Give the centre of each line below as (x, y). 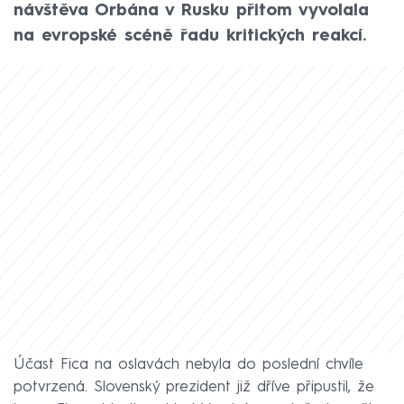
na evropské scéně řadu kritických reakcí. (190, 36)
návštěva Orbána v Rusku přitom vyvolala (191, 10)
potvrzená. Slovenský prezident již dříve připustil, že (194, 388)
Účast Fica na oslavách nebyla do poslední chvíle (188, 365)
